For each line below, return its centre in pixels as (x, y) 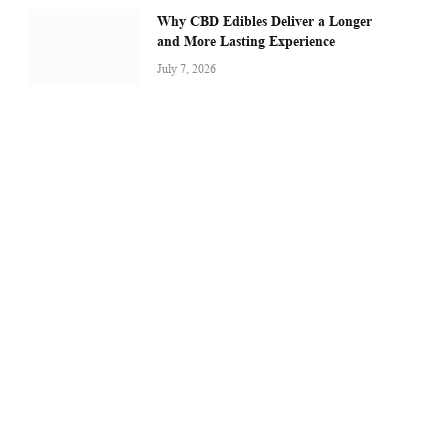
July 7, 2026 (186, 68)
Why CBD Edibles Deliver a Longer (264, 20)
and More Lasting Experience (246, 40)
